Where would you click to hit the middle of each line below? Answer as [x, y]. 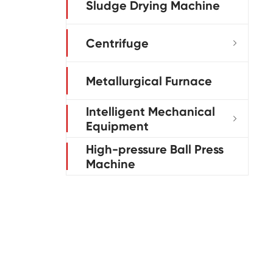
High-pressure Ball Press [155, 149]
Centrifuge [117, 43]
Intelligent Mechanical [151, 111]
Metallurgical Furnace [149, 81]
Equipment [117, 126]
